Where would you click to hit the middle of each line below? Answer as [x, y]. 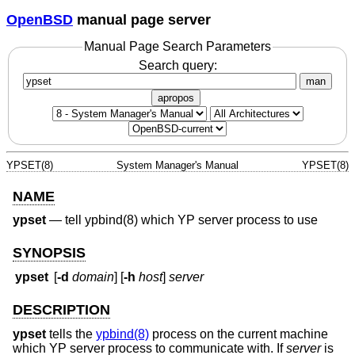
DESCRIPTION [61, 310]
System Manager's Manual [177, 165]
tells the [71, 334]
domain [94, 277]
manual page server [142, 19]
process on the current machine [239, 334]
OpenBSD [40, 19]
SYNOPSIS [49, 252]
